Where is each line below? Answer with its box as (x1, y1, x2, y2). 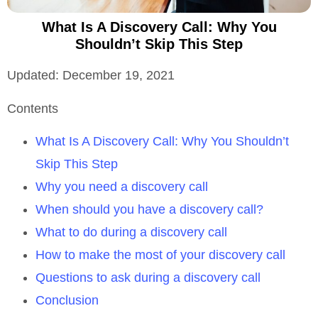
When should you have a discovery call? (35, 202, 263, 217)
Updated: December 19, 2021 (7, 68, 175, 83)
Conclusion (35, 293, 99, 308)
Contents (7, 101, 58, 116)
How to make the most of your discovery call (35, 248, 285, 263)
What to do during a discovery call (35, 225, 227, 240)
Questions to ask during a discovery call (35, 270, 261, 285)
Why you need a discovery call (35, 180, 208, 194)
